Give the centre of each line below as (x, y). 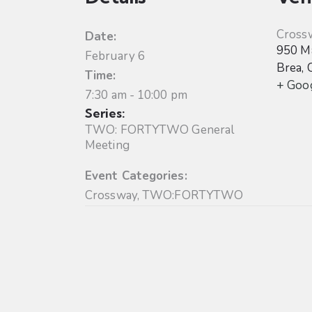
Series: (105, 114)
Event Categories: (136, 176)
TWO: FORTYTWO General (160, 130)
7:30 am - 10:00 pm (136, 95)
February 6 (115, 56)
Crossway (111, 196)
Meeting (107, 146)
